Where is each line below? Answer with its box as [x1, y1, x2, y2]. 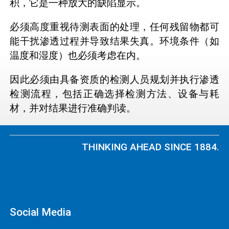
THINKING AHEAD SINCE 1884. [82, 141, 219, 153]
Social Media [10, 206, 71, 219]
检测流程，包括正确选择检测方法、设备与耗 [10, 88, 219, 100]
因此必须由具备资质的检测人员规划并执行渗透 [10, 74, 219, 86]
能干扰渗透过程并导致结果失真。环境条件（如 [10, 35, 219, 48]
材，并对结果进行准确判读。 [10, 102, 136, 114]
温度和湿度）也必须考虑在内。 [10, 50, 146, 62]
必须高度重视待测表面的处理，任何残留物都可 [10, 21, 219, 33]
